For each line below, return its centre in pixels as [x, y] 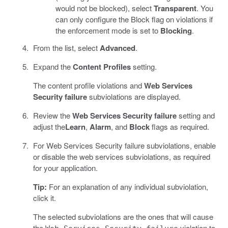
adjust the [49, 127]
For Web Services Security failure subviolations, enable [124, 146]
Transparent [175, 8]
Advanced [117, 48]
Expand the [53, 67]
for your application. [65, 168]
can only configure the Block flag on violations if [134, 19]
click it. [44, 198]
